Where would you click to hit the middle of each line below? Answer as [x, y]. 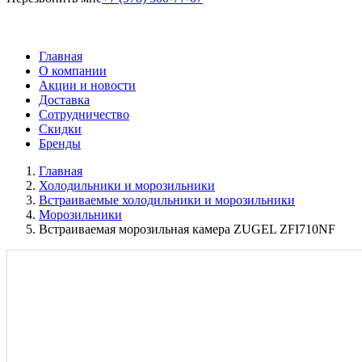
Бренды [60, 143]
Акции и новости [87, 85]
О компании [73, 71]
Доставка [64, 100]
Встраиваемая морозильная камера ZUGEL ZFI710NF [187, 229]
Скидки [60, 129]
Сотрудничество [84, 114]
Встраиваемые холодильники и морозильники [167, 200]
